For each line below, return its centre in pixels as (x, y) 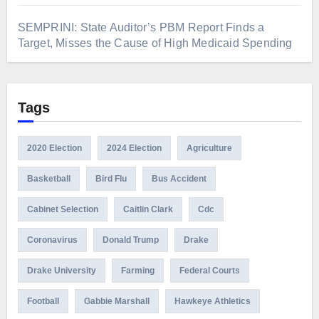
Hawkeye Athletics (212, 302)
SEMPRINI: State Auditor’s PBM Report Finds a (141, 28)
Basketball (48, 179)
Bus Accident (179, 179)
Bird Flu (111, 179)
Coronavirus (52, 240)
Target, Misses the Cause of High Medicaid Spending (155, 43)
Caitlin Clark (148, 210)
